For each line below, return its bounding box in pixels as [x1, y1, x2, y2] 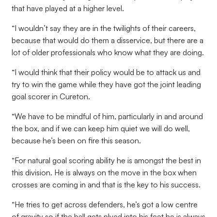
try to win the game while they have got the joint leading [12, 79, 201, 89]
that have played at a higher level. [12, 3, 124, 13]
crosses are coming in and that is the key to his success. [12, 180, 201, 189]
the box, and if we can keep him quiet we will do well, [12, 124, 190, 133]
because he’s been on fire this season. [12, 136, 141, 145]
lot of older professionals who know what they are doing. [12, 47, 204, 57]
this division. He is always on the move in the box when [12, 168, 197, 177]
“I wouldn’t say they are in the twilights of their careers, [12, 23, 196, 33]
